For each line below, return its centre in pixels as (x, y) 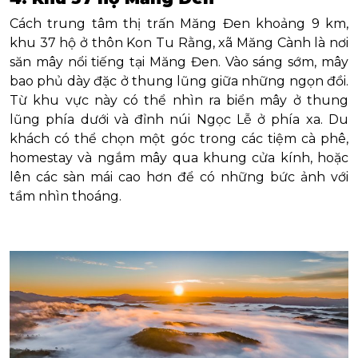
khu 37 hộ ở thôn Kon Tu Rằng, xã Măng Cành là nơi (179, 42)
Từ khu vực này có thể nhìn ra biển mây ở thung (179, 100)
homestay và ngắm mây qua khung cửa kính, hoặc (179, 157)
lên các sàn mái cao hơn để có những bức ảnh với (179, 177)
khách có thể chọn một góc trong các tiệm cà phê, (179, 138)
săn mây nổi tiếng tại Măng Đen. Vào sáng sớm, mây (179, 62)
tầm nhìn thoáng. (66, 196)
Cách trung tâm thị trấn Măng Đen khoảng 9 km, (179, 23)
